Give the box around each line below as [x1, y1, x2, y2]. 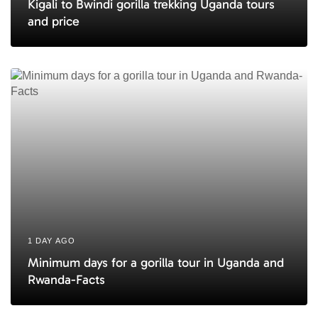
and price [28, 13, 79, 30]
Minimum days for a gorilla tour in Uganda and [28, 255, 284, 271]
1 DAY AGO [28, 236, 75, 246]
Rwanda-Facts [28, 272, 105, 288]
